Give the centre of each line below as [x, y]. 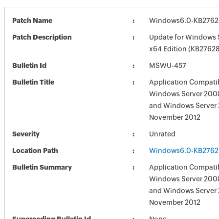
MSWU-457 [167, 66]
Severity [26, 134]
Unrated [162, 134]
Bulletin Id [29, 66]
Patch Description [42, 37]
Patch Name [32, 21]
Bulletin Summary [42, 167]
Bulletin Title [33, 82]
